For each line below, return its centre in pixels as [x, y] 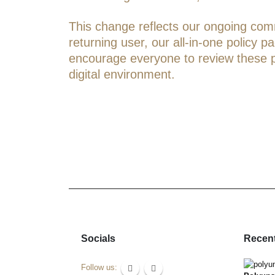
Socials [98, 239]
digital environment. [122, 75]
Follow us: [100, 268]
